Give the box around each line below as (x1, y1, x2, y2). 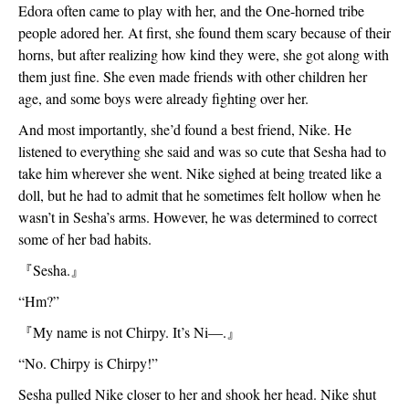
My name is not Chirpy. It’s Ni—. (33, 322, 226, 341)
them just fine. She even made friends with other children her (18, 67, 367, 86)
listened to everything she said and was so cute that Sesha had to (18, 142, 386, 161)
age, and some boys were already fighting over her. (18, 89, 309, 108)
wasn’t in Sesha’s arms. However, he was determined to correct (18, 207, 377, 226)
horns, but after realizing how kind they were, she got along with (18, 45, 389, 64)
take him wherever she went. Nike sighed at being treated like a (18, 163, 382, 183)
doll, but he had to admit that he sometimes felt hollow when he (18, 185, 381, 204)
